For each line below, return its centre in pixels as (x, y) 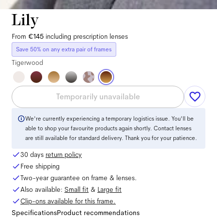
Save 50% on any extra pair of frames (64, 49)
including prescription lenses (87, 36)
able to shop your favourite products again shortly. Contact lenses (108, 128)
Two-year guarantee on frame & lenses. (79, 178)
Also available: (42, 189)
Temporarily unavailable (98, 97)
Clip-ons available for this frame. (68, 201)
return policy (64, 155)
